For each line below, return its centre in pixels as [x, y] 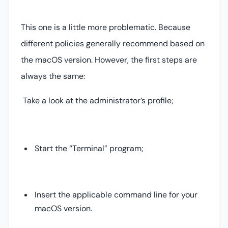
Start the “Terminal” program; [89, 149]
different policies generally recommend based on [113, 44]
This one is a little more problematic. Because [106, 27]
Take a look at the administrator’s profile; [97, 101]
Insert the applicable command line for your [116, 195]
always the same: [53, 76]
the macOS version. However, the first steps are [109, 60]
